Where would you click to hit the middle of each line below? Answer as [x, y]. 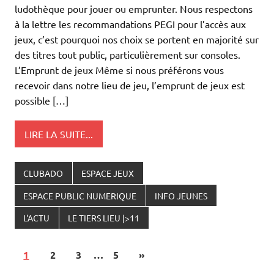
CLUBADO [43, 173]
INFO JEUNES [181, 195]
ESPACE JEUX [108, 173]
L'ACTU [37, 218]
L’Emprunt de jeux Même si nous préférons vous [119, 70]
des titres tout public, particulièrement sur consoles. [128, 55]
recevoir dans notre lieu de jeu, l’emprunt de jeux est [130, 85]
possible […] [42, 101]
